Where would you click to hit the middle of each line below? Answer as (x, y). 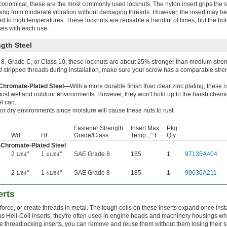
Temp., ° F (144, 136)
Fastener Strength (99, 128)
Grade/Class (91, 136)
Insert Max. (146, 128)
